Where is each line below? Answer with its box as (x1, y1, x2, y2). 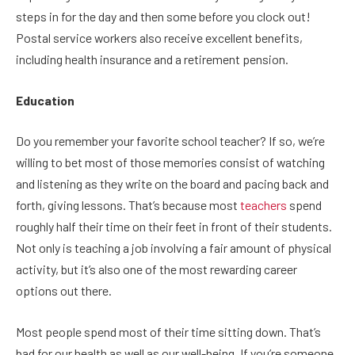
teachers (240, 197, 287, 213)
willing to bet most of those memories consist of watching (16, 155, 325, 170)
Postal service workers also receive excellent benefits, (16, 30, 303, 46)
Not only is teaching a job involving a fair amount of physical (16, 240, 331, 256)
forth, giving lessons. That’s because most (16, 197, 240, 213)
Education (16, 92, 74, 108)
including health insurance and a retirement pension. (16, 52, 288, 67)
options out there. (16, 283, 112, 299)
